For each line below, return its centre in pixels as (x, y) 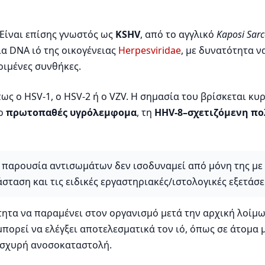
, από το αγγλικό (178, 35)
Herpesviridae (150, 51)
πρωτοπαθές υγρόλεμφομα (71, 113)
